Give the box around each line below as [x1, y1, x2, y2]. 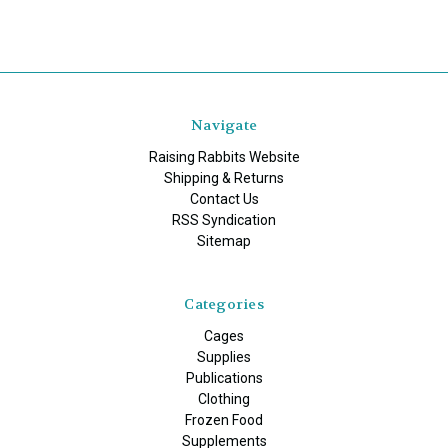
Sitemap [197, 233, 251, 250]
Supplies [197, 349, 251, 366]
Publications [185, 370, 263, 387]
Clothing [198, 391, 250, 408]
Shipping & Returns [164, 170, 284, 187]
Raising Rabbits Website [148, 149, 300, 166]
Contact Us [189, 191, 259, 208]
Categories [184, 295, 264, 314]
